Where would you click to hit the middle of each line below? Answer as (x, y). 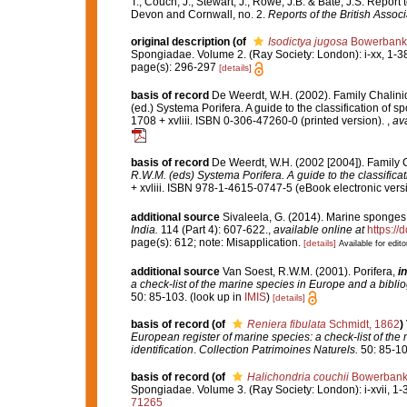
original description (180, 42)
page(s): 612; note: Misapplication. (217, 243)
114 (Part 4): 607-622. (213, 229)
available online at (318, 229)
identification (162, 349)
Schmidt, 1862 (362, 324)
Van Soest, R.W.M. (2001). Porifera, (310, 271)
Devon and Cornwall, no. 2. (199, 14)
